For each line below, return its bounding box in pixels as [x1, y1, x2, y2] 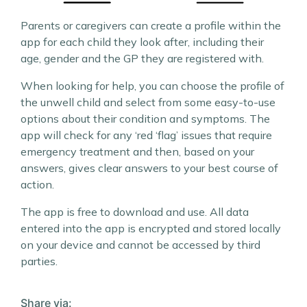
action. [21, 177, 54, 192]
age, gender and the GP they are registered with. [21, 51, 264, 66]
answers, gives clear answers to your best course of [21, 161, 278, 175]
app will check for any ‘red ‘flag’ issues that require [21, 128, 272, 143]
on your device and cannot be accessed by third [21, 238, 260, 252]
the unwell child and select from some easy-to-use [21, 95, 275, 110]
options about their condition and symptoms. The [21, 112, 270, 126]
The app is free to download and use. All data [21, 205, 249, 219]
